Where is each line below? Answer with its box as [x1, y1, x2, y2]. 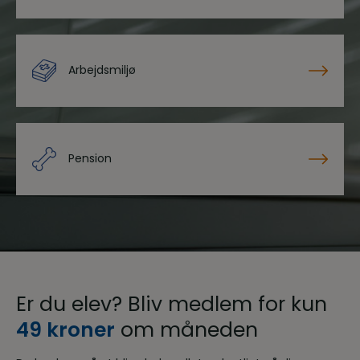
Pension [68, 150, 112, 166]
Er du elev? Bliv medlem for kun [16, 289, 327, 318]
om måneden [115, 315, 258, 344]
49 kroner [16, 315, 115, 344]
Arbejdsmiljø [68, 62, 136, 78]
